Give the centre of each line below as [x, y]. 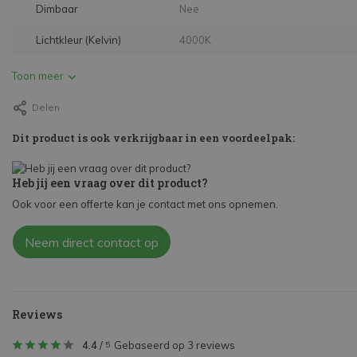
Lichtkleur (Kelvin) [78, 40]
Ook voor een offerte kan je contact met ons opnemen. [145, 204]
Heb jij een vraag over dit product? [110, 183]
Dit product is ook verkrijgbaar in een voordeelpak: [153, 138]
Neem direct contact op [92, 243]
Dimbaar [57, 9]
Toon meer [38, 76]
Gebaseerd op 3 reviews [175, 345]
